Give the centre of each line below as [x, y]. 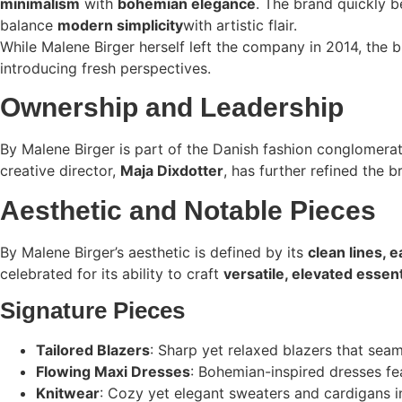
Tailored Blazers [93, 350]
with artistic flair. [240, 25]
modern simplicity [120, 25]
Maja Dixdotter [172, 171]
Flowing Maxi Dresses [113, 372]
